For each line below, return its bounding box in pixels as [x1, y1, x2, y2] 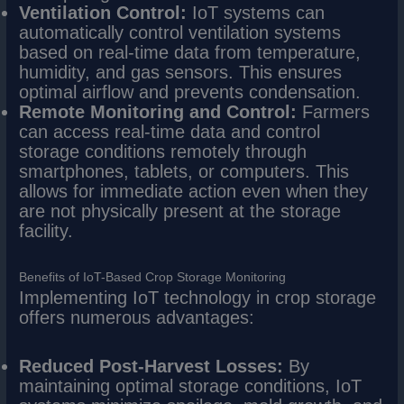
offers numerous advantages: [19, 308, 255, 328]
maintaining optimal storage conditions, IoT [19, 376, 363, 397]
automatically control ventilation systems [19, 23, 342, 43]
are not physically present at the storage [19, 201, 342, 222]
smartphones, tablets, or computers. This [19, 161, 350, 182]
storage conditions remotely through [19, 142, 308, 162]
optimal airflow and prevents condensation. [19, 82, 362, 103]
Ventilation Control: [19, 3, 188, 23]
